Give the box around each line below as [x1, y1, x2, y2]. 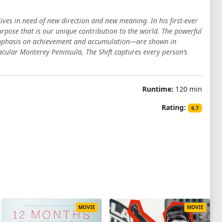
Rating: [162, 103, 186, 112]
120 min [173, 84, 202, 94]
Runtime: [142, 84, 173, 94]
